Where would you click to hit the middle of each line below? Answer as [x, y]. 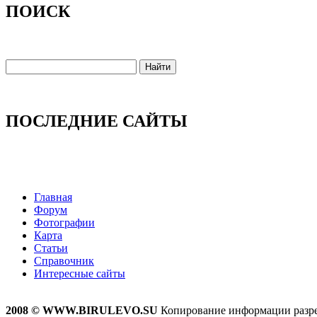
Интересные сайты [80, 274]
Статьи [51, 248]
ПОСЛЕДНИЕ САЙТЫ [97, 121]
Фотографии [64, 223]
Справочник [64, 261]
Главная [53, 197]
